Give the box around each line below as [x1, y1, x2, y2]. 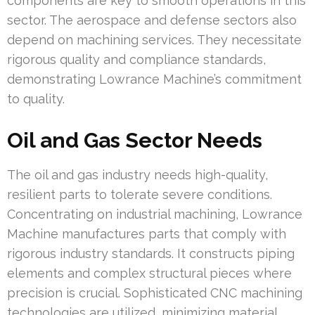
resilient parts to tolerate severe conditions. [7, 187, 272, 202]
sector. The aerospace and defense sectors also [7, 13, 297, 28]
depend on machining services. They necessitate [7, 32, 302, 48]
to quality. [7, 91, 65, 107]
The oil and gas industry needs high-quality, [7, 167, 268, 183]
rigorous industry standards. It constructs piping [7, 246, 295, 262]
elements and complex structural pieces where [7, 266, 292, 281]
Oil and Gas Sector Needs [7, 128, 262, 153]
